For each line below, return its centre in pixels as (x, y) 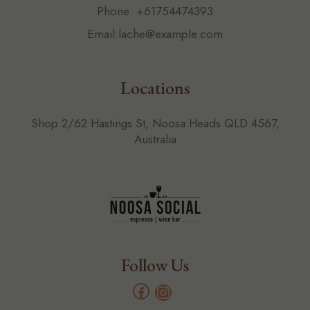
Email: (103, 34)
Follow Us (155, 265)
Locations (155, 88)
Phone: (117, 11)
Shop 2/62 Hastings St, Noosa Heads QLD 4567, (155, 124)
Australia (155, 139)
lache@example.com (171, 34)
